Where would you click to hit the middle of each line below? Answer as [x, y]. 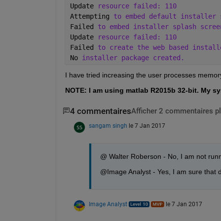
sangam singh [108, 126]
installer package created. [133, 57]
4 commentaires [100, 111]
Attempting [92, 16]
